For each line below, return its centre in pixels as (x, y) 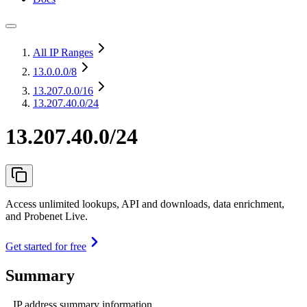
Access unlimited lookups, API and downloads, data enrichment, (145, 204)
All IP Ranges (63, 52)
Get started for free (46, 246)
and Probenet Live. (47, 216)
